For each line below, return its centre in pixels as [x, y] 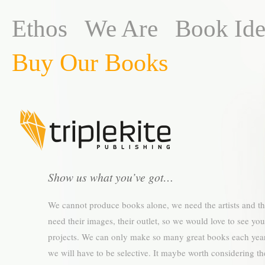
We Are [121, 29]
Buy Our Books [90, 63]
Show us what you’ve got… [110, 177]
